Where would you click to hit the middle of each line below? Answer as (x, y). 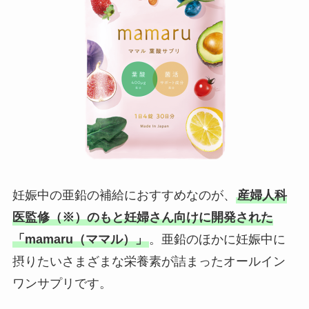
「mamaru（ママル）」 (80, 239)
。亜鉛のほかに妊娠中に (217, 239)
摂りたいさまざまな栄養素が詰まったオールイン (149, 261)
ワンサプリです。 (62, 283)
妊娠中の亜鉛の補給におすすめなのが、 (124, 195)
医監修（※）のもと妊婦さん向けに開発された (142, 217)
